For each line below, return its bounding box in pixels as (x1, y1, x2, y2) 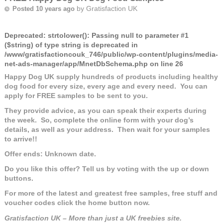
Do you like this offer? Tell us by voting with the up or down (4, 165, 209, 173)
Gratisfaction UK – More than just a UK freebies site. (4, 214, 182, 222)
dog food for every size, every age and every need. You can (4, 82, 208, 90)
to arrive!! (4, 134, 37, 143)
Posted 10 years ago (12, 4, 77, 12)
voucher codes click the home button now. (4, 199, 150, 207)
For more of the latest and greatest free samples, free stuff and (4, 189, 218, 198)
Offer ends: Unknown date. (4, 150, 96, 158)
